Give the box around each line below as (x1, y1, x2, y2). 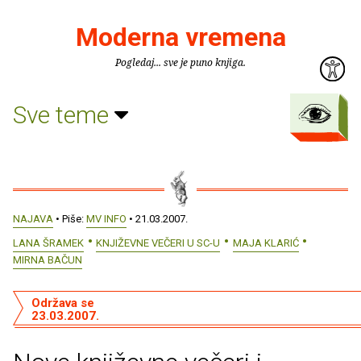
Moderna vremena (75, 22, 286, 52)
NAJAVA (13, 213, 53, 225)
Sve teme (13, 100, 114, 129)
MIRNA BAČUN (13, 253, 82, 266)
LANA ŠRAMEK (13, 236, 84, 249)
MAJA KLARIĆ (232, 236, 299, 249)
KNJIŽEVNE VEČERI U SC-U (96, 236, 221, 249)
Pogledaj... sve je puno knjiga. (115, 56, 246, 69)
